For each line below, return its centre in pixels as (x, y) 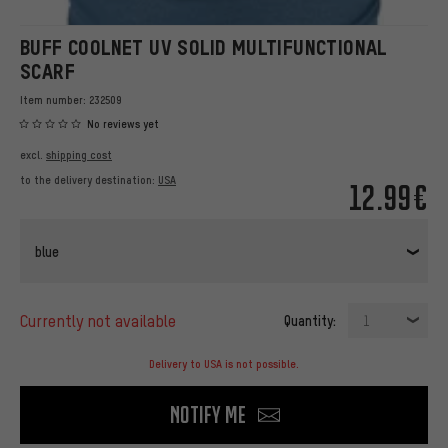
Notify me (208, 415)
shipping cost (79, 155)
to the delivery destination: (89, 180)
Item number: (54, 100)
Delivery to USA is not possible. (224, 364)
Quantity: (310, 320)
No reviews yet (123, 124)
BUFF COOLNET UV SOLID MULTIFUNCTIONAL (203, 47)
